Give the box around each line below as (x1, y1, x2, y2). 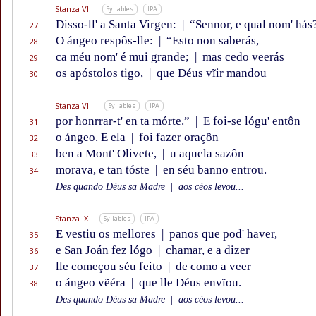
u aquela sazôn (167, 147, 244, 161)
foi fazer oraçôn (136, 130, 219, 145)
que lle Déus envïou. (136, 276, 241, 290)
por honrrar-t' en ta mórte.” (56, 114, 193, 128)
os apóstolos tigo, (56, 66, 146, 80)
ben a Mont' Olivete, (56, 147, 159, 161)
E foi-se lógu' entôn (200, 114, 300, 128)
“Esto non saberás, (164, 34, 259, 48)
